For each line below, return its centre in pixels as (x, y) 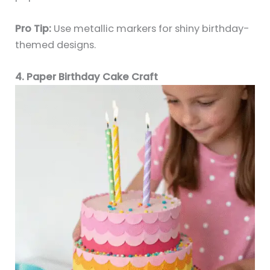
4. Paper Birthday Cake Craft (87, 77)
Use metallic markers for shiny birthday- (151, 28)
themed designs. (56, 45)
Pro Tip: (33, 28)
